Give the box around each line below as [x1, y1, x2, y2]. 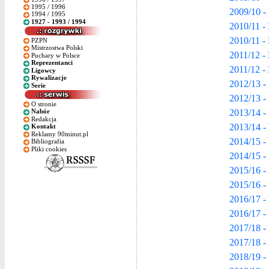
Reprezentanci [31, 59, 73, 67]
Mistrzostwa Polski [31, 44, 83, 52]
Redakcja [31, 115, 56, 122]
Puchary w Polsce [31, 51, 80, 59]
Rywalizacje [31, 74, 67, 82]
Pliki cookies [31, 145, 67, 153]
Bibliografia [31, 138, 64, 145]
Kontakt [31, 122, 56, 130]
